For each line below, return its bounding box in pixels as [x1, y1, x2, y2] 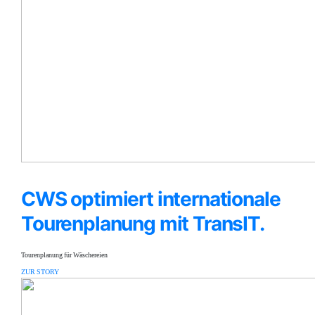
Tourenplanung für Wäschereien [21, 251, 108, 259]
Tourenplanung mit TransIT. [21, 212, 264, 236]
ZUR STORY [21, 268, 59, 276]
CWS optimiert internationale [21, 187, 281, 211]
